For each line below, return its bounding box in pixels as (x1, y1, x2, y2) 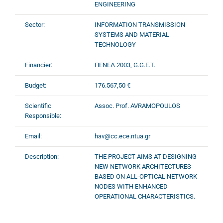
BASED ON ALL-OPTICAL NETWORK (95, 173, 197, 180)
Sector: (25, 21, 45, 28)
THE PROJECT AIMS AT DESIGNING (95, 153, 197, 160)
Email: (25, 132, 42, 140)
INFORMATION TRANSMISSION (95, 21, 185, 28)
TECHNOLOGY (95, 41, 136, 48)
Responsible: (25, 112, 61, 119)
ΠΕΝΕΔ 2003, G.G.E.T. (95, 61, 155, 69)
